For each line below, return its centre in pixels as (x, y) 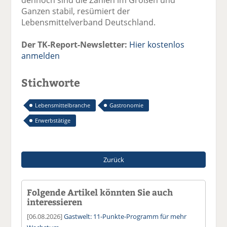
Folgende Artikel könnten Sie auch (100, 192)
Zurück (113, 159)
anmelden (41, 55)
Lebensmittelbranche (63, 105)
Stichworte (51, 82)
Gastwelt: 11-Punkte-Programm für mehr (125, 216)
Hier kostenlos (157, 44)
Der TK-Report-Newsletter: (74, 44)
